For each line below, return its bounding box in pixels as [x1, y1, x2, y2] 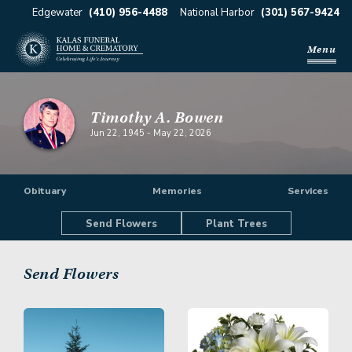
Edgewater [32, 5, 82, 20]
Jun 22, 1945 [90, 126, 145, 139]
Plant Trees [205, 217, 267, 231]
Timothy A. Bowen [90, 108, 223, 126]
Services [288, 185, 328, 197]
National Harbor [180, 5, 255, 20]
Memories [152, 185, 202, 197]
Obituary [24, 185, 66, 197]
